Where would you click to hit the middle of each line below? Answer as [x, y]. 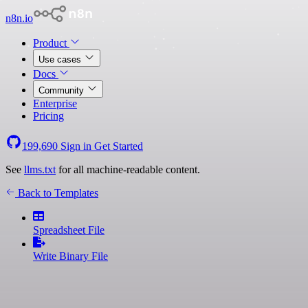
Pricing [48, 116]
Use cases [61, 59]
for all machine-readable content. [128, 169]
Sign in [76, 146]
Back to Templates [57, 193]
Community [63, 90]
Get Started [119, 146]
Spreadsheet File [69, 230]
